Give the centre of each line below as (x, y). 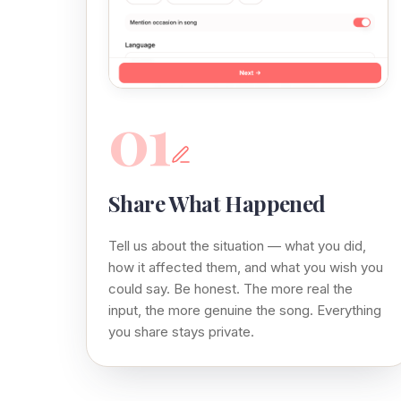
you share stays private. (181, 331)
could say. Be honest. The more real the (230, 288)
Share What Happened (217, 203)
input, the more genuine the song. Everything (245, 310)
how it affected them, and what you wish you (246, 267)
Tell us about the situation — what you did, (237, 245)
